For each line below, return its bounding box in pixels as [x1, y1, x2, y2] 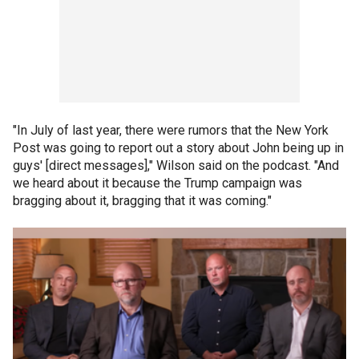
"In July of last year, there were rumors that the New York [13, 122, 329, 138]
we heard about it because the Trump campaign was [13, 175, 302, 191]
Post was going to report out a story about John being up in [13, 139, 344, 155]
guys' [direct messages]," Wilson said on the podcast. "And [13, 157, 339, 173]
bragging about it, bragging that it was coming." [13, 192, 272, 208]
